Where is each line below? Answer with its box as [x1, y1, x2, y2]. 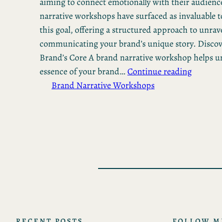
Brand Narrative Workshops [52, 79, 155, 92]
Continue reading [127, 65, 192, 78]
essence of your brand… [40, 65, 127, 78]
